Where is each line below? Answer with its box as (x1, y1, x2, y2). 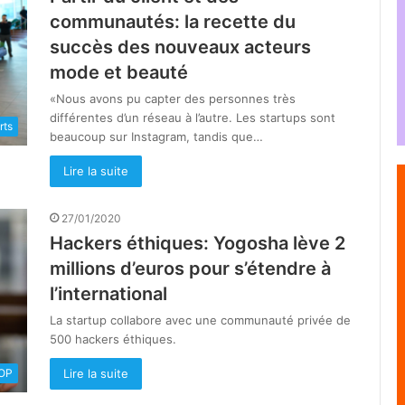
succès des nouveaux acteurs (50, 36, 311, 58)
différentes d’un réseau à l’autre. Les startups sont (50, 110, 335, 125)
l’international (50, 283, 167, 305)
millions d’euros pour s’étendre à (50, 258, 331, 279)
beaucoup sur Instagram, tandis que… (50, 129, 263, 144)
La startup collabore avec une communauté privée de (50, 313, 351, 327)
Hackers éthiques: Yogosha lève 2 (50, 232, 345, 254)
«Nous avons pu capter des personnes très (50, 91, 296, 106)
